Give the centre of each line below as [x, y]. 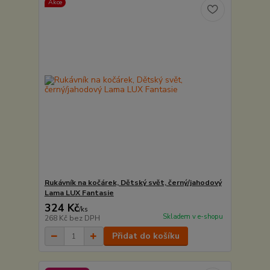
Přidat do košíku [146, 236]
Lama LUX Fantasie [79, 193]
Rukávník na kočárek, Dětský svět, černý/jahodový [133, 183]
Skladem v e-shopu [193, 217]
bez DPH [84, 218]
